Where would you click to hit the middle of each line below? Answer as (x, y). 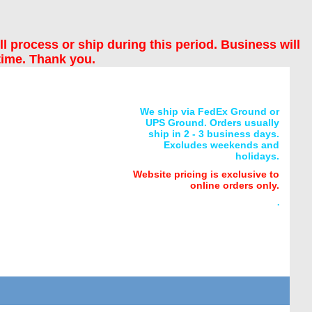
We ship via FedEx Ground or (210, 112)
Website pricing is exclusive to (206, 174)
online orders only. (235, 186)
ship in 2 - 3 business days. (214, 134)
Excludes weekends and (221, 145)
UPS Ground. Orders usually (212, 123)
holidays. (257, 156)
